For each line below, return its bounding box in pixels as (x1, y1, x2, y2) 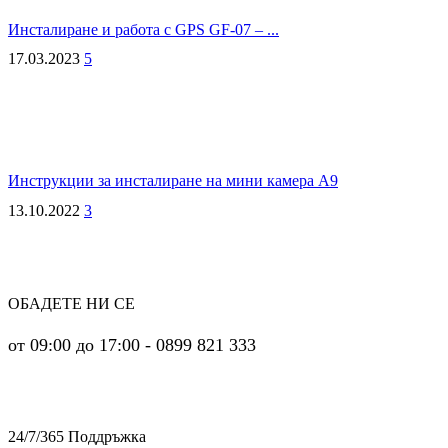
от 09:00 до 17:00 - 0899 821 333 (8, 334, 256, 355)
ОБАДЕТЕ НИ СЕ (8, 294, 135, 312)
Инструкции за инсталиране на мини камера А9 (8, 172, 338, 190)
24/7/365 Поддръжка (8, 427, 146, 445)
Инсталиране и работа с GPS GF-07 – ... (8, 21, 279, 39)
